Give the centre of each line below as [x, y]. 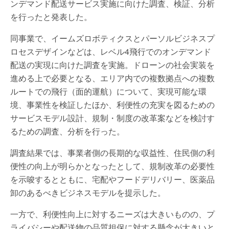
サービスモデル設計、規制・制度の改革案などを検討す [112, 118]
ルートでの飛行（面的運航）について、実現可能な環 [108, 91]
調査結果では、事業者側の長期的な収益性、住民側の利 [112, 153]
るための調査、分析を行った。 [67, 131]
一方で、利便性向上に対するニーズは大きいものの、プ [112, 214]
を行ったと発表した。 [51, 17]
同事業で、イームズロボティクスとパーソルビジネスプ [112, 38]
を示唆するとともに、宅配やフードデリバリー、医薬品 [112, 179]
